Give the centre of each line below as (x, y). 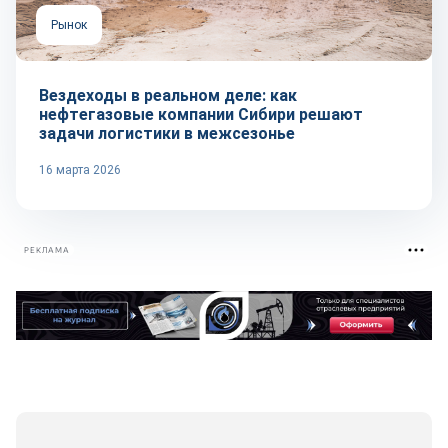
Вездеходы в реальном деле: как (168, 95)
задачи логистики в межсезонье (167, 133)
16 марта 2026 (80, 170)
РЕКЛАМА (47, 250)
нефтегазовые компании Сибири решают (201, 114)
